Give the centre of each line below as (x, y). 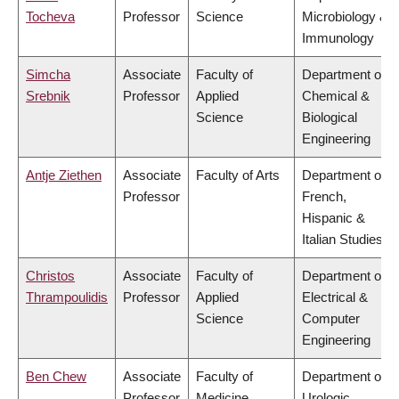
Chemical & (336, 96)
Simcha (48, 75)
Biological (330, 118)
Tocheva (50, 17)
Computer (331, 319)
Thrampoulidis (67, 297)
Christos (50, 276)
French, (324, 197)
